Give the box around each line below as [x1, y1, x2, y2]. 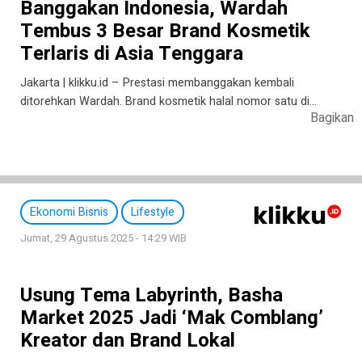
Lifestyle [131, 203, 175, 221]
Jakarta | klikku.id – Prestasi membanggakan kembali [20, 74, 294, 91]
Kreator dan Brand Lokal [20, 326, 235, 355]
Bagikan [310, 107, 355, 128]
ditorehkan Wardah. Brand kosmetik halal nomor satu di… [20, 92, 317, 110]
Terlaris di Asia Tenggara [20, 39, 243, 68]
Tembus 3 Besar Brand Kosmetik [20, 16, 310, 45]
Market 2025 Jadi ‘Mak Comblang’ [20, 303, 323, 332]
